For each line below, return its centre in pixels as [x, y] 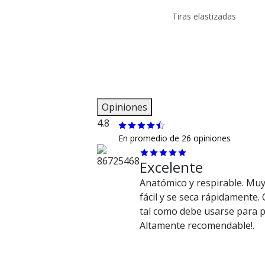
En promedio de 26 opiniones [174, 138]
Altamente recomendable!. [197, 225]
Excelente [171, 167]
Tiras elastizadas [204, 16]
